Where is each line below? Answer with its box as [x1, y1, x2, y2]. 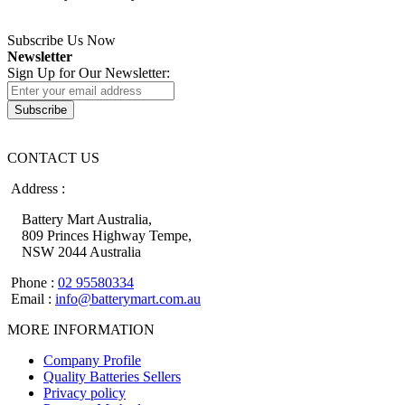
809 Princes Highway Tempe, [7, 228, 192, 244]
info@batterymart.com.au [55, 291, 201, 307]
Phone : [11, 275, 54, 291]
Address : [11, 181, 65, 197]
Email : [11, 291, 52, 307]
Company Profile [43, 353, 141, 369]
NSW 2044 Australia [7, 244, 141, 260]
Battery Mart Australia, [7, 212, 152, 228]
